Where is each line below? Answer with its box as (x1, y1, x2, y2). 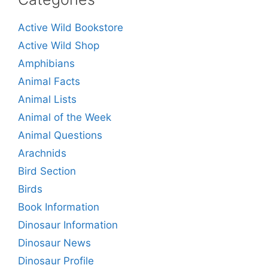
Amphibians (18, 57, 75, 69)
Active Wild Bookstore (18, 21, 123, 33)
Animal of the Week (18, 111, 111, 123)
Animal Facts (18, 75, 80, 87)
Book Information (18, 200, 99, 213)
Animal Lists (18, 93, 77, 105)
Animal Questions (18, 129, 102, 141)
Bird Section (18, 165, 76, 177)
